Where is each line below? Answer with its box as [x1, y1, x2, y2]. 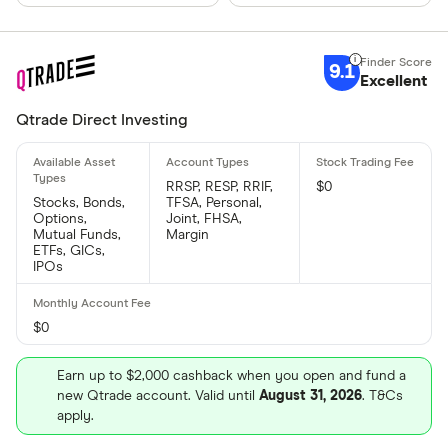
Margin [166, 227, 210, 242]
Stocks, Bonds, [33, 195, 125, 210]
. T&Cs [362, 388, 403, 403]
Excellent [359, 72, 427, 89]
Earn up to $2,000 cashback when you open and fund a [57, 368, 406, 383]
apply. [57, 408, 94, 423]
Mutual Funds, [33, 227, 121, 242]
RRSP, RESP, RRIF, [166, 179, 274, 194]
